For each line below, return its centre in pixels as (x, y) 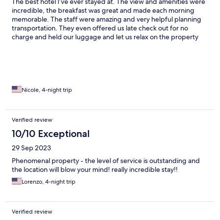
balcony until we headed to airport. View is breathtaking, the (104, 46)
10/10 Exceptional (51, 134)
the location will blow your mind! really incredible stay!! (95, 170)
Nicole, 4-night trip (47, 90)
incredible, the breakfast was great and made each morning (103, 11)
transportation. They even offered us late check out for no (100, 28)
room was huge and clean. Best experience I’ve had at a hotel (105, 55)
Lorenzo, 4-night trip (49, 182)
